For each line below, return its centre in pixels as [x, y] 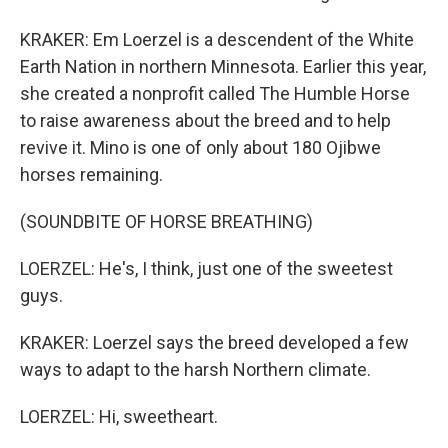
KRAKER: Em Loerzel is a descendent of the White [217, 39]
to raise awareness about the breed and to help [205, 120]
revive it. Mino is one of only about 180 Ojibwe [200, 147]
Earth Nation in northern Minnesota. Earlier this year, [223, 66]
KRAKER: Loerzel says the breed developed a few [214, 342]
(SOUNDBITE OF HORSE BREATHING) [166, 221]
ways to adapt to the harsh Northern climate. [195, 369]
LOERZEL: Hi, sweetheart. [119, 416]
